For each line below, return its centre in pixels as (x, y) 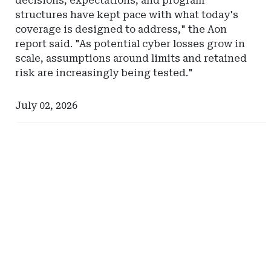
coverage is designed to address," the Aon (121, 29)
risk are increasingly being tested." (104, 73)
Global (166, 234)
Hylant (167, 220)
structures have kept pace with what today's (127, 15)
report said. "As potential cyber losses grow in (130, 44)
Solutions (174, 263)
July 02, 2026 (46, 106)
